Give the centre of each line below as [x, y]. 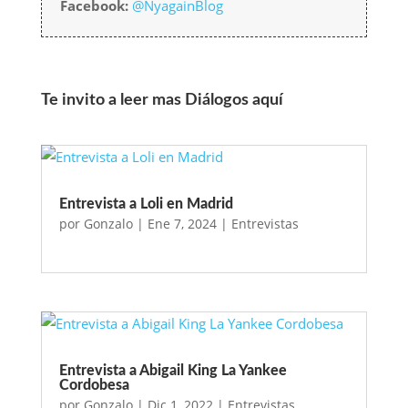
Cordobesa [94, 385]
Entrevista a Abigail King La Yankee [173, 370]
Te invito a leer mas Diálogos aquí [162, 101]
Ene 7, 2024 [182, 224]
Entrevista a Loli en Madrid [146, 204]
